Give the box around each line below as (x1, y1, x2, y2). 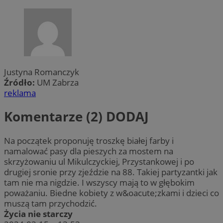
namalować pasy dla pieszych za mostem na (4, 145, 173, 157)
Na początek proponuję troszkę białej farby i (4, 134, 174, 146)
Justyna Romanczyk (4, 66, 79, 78)
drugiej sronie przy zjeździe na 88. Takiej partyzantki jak (4, 166, 218, 178)
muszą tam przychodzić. (4, 197, 97, 209)
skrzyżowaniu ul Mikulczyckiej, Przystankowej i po (4, 155, 194, 167)
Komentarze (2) (4, 108, 106, 126)
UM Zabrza (37, 76, 79, 88)
